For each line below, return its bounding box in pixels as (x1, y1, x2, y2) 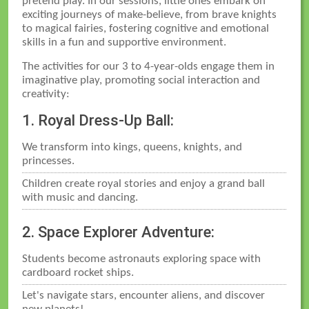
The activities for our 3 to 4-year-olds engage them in (22, 60, 275, 72)
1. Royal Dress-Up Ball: (22, 111, 175, 129)
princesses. (22, 154, 75, 167)
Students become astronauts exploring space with (22, 252, 261, 265)
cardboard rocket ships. (22, 266, 134, 279)
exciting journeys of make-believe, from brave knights (22, 8, 277, 21)
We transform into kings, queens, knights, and (22, 141, 243, 153)
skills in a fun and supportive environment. (22, 36, 227, 48)
